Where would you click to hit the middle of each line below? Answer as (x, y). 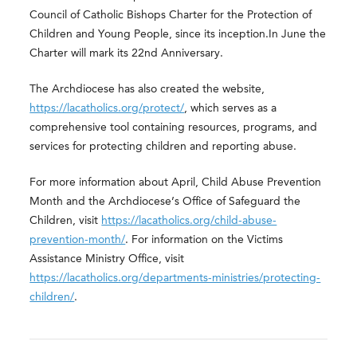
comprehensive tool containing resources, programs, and (174, 127)
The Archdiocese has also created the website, (147, 89)
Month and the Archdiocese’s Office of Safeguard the (165, 202)
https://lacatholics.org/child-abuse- (189, 221)
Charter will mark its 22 (87, 53)
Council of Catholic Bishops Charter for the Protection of (171, 15)
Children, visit (66, 221)
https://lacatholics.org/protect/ (107, 108)
